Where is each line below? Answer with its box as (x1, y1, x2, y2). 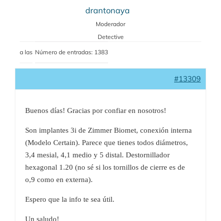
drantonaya (85, 4, 130, 15)
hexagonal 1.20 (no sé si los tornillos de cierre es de (25, 163, 185, 171)
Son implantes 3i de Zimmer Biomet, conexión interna (25, 126, 192, 134)
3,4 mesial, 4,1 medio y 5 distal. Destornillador (25, 150, 170, 159)
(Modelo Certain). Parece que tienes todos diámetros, (25, 138, 188, 147)
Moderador (96, 20, 125, 28)
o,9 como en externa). (25, 175, 93, 184)
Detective (97, 33, 124, 40)
